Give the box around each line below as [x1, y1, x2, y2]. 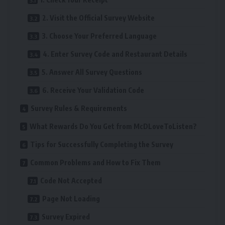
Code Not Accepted [40, 176, 102, 185]
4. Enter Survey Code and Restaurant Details [43, 50, 187, 59]
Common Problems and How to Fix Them [30, 158, 161, 167]
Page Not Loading [42, 194, 100, 203]
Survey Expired [42, 212, 90, 221]
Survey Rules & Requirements [31, 104, 127, 113]
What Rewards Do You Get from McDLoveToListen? [30, 122, 197, 131]
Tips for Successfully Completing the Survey [30, 140, 173, 149]
